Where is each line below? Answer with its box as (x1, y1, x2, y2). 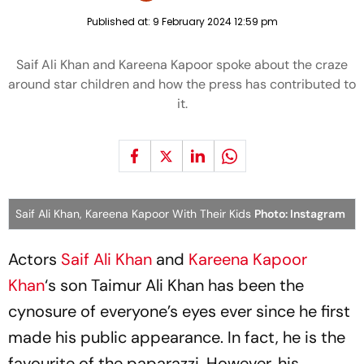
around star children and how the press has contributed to (8, 76, 356, 93)
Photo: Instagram (254, 206, 345, 221)
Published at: (86, 15, 153, 28)
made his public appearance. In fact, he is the (8, 327, 345, 348)
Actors (8, 249, 61, 270)
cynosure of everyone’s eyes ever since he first (8, 301, 350, 322)
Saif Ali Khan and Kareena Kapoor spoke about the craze (16, 56, 348, 73)
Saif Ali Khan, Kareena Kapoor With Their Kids (15, 206, 254, 221)
